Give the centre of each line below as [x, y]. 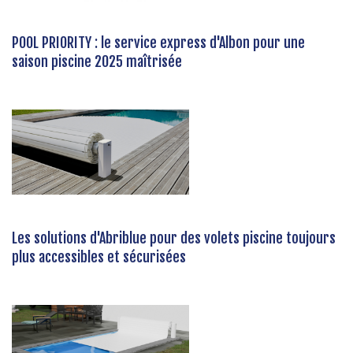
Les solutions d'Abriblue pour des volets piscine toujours [174, 238]
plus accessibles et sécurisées [99, 257]
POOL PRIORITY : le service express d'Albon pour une [158, 43]
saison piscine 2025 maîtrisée [97, 62]
